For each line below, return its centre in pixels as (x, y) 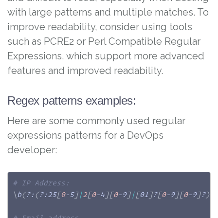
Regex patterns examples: (72, 100)
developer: (32, 150)
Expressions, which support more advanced (106, 56)
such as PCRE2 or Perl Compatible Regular (104, 41)
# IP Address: (41, 182)
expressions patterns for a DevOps (85, 135)
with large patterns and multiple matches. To (108, 12)
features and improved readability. (85, 71)
